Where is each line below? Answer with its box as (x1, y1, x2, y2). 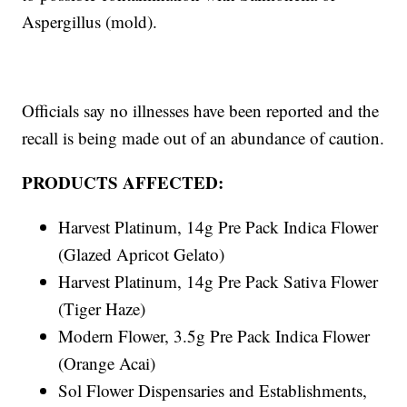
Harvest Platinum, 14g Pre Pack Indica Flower (58, 215, 379, 239)
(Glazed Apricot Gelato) (58, 243, 225, 266)
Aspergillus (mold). (22, 10, 158, 34)
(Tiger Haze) (58, 297, 146, 321)
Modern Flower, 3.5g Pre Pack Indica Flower (58, 324, 371, 348)
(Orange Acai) (58, 352, 156, 375)
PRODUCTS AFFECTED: (22, 170, 224, 195)
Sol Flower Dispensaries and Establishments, (58, 379, 368, 402)
